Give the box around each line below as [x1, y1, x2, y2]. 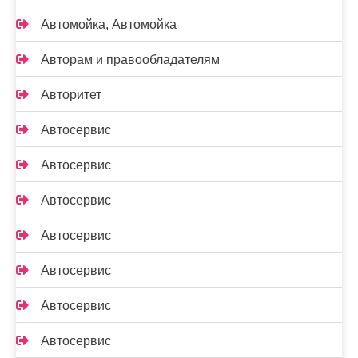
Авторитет [41, 88, 101, 101]
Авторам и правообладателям [41, 53, 220, 66]
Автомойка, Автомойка [41, 18, 177, 31]
